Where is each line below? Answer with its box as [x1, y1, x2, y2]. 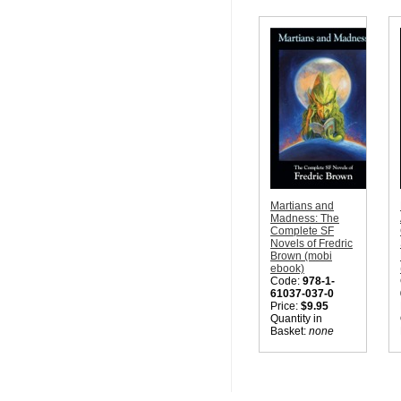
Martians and [270, 200, 334, 213]
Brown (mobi [270, 250, 332, 263]
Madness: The [270, 212, 339, 226]
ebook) [270, 262, 304, 276]
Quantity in [270, 312, 322, 326]
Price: [270, 300, 301, 313]
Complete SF [270, 225, 334, 238]
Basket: [270, 325, 309, 338]
